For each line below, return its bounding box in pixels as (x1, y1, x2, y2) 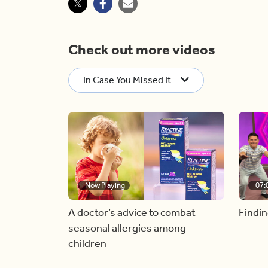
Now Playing (85, 180, 125, 190)
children (68, 236, 106, 250)
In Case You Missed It (83, 74, 171, 86)
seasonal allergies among (68, 221, 186, 234)
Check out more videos (68, 41, 215, 58)
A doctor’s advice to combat (68, 205, 196, 219)
